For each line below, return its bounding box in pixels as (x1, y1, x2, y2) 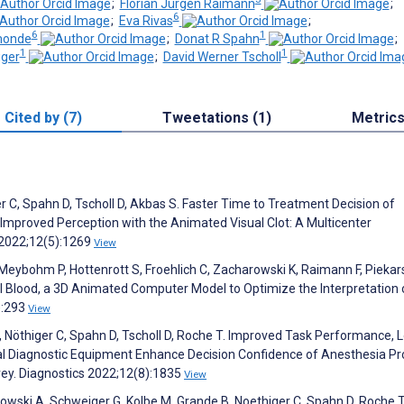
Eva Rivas (118, 14, 173, 29)
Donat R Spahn (174, 31, 260, 46)
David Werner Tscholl (162, 49, 281, 64)
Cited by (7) (4, 108, 82, 126)
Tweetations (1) (161, 108, 271, 126)
